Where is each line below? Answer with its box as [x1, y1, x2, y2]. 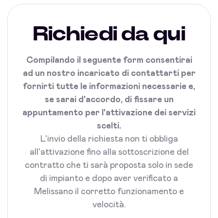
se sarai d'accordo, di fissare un [44, 95, 174, 105]
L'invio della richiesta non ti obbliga [40, 135, 178, 144]
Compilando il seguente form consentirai [26, 56, 192, 65]
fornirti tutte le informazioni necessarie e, [23, 82, 195, 91]
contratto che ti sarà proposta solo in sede [25, 161, 193, 170]
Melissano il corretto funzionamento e [34, 187, 184, 197]
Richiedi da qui [33, 24, 185, 45]
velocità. [92, 200, 126, 210]
